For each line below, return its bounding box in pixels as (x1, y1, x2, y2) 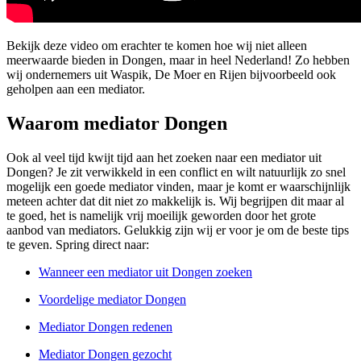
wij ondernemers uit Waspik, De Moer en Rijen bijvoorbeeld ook (6, 68, 336, 82)
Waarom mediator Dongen (6, 113, 227, 135)
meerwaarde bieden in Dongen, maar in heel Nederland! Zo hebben (6, 53, 350, 68)
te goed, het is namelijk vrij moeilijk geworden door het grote (6, 208, 316, 222)
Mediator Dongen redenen (39, 319, 172, 334)
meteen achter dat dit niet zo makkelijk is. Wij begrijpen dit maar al (6, 193, 344, 208)
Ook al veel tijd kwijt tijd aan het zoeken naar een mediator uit (6, 150, 322, 164)
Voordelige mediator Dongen (39, 292, 186, 306)
